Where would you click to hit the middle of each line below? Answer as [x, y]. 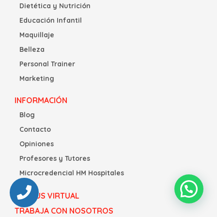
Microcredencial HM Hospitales [72, 173]
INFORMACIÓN [41, 101]
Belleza [32, 50]
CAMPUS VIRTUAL [47, 196]
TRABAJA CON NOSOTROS [64, 211]
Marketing [37, 79]
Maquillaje [37, 35]
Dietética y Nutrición [55, 6]
